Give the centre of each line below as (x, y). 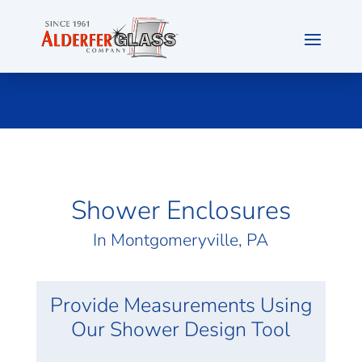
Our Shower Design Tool (181, 330)
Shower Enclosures (181, 210)
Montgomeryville (175, 240)
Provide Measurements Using (181, 305)
